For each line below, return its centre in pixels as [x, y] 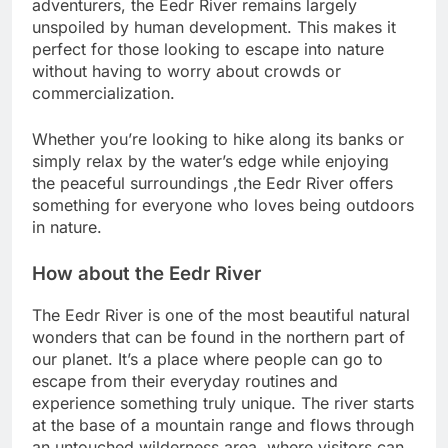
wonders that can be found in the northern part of [218, 337]
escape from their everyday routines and [185, 381]
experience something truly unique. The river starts [223, 403]
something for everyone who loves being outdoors [223, 205]
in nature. [67, 227]
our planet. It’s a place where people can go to [207, 359]
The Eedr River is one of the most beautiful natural [221, 315]
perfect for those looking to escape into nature [208, 49]
